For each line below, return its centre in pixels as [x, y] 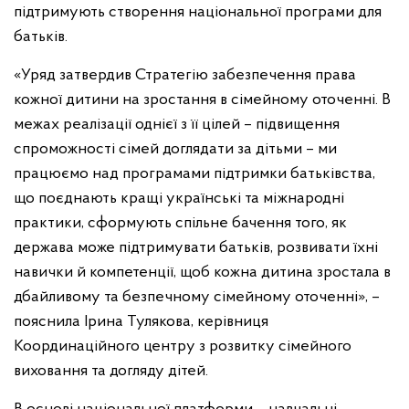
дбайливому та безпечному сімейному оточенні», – [197, 298]
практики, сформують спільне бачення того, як [180, 224]
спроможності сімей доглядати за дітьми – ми [175, 150]
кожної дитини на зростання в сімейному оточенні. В [202, 100]
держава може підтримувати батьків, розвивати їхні [196, 248]
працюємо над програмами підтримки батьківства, [194, 174]
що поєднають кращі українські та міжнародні [179, 199]
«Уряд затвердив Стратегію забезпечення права [185, 76]
